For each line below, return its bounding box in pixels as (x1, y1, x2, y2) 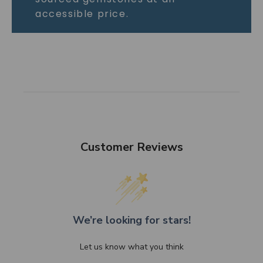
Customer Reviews (80, 139, 183, 155)
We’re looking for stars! (72, 213, 191, 227)
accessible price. (35, 6, 129, 21)
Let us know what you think (79, 241, 184, 252)
